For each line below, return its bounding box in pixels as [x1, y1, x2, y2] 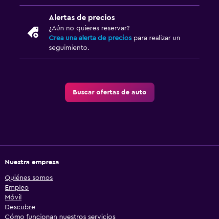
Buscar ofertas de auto [72, 89, 147, 96]
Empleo [5, 184, 29, 192]
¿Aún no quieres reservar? [49, 25, 130, 32]
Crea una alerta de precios [49, 35, 131, 42]
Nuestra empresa [5, 159, 59, 166]
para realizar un [131, 35, 180, 42]
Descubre [5, 204, 35, 211]
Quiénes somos [5, 175, 53, 182]
